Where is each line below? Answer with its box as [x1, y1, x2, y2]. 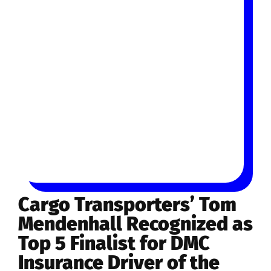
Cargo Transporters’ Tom [18, 192, 237, 216]
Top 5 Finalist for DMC [18, 231, 210, 255]
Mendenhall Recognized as [18, 212, 253, 235]
